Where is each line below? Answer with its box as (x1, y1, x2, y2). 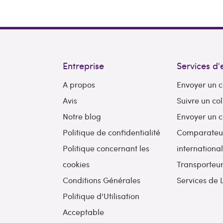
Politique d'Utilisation (62, 191, 139, 202)
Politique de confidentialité (62, 127, 160, 138)
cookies (62, 159, 90, 170)
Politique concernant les (62, 143, 149, 154)
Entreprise (62, 59, 104, 72)
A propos (62, 79, 95, 90)
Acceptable (62, 207, 104, 218)
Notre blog (62, 111, 101, 122)
